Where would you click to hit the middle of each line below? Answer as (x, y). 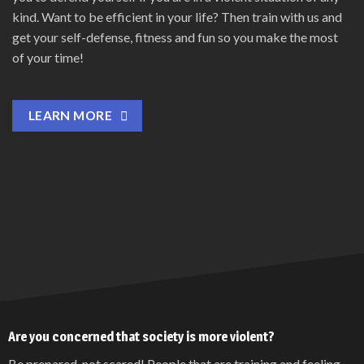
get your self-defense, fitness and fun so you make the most (175, 37)
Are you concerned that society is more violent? (141, 336)
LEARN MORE (70, 116)
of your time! (48, 57)
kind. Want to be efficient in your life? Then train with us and (177, 16)
